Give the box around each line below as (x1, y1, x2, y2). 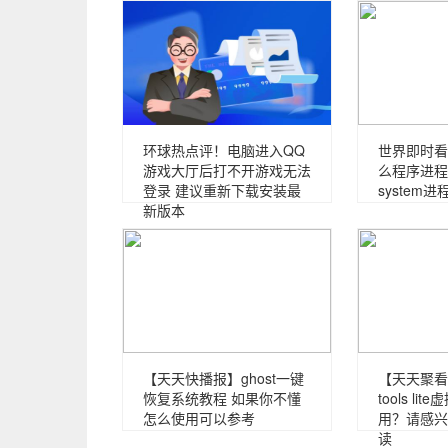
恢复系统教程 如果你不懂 (143, 388, 301, 408)
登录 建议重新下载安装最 (143, 180, 301, 200)
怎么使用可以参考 (143, 408, 255, 428)
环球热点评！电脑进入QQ (143, 140, 305, 160)
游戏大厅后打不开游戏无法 (143, 160, 311, 180)
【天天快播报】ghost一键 (143, 368, 304, 388)
